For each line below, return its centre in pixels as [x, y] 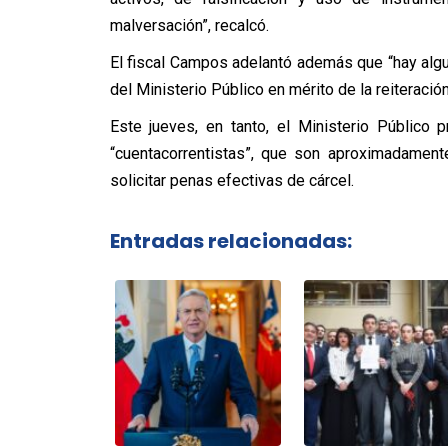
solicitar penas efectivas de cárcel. [231, 180]
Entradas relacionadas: [230, 240]
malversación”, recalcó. [189, 25]
